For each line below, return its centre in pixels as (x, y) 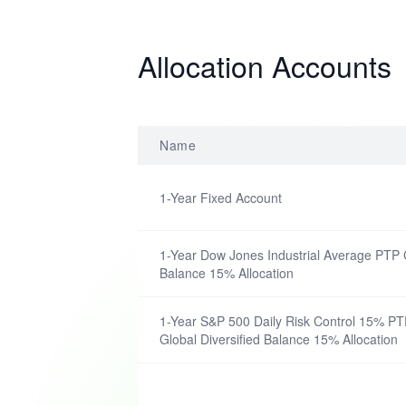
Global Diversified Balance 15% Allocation (279, 339)
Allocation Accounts (265, 65)
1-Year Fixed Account (221, 198)
